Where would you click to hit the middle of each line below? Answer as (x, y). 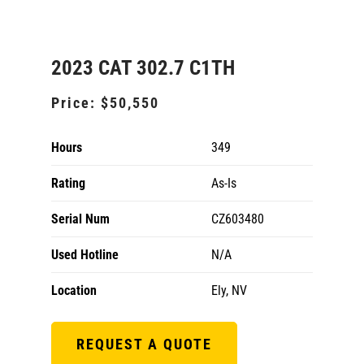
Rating (68, 183)
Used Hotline (85, 255)
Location (74, 290)
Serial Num (80, 219)
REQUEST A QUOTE (144, 344)
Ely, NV (229, 290)
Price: (76, 103)
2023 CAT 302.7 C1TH (143, 68)
